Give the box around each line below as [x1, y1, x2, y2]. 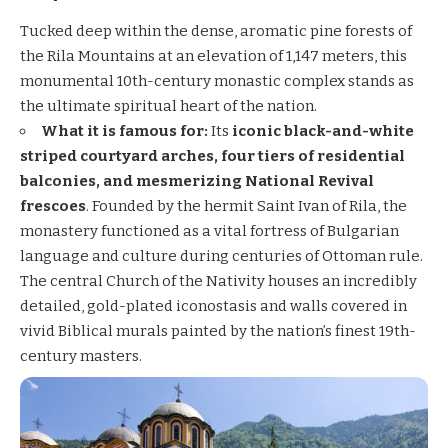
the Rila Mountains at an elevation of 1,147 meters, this [20, 46, 407, 65]
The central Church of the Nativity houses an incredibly [20, 271, 417, 290]
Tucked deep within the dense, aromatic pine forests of [20, 21, 412, 40]
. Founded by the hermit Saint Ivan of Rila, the [86, 196, 407, 215]
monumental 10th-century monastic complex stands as [20, 71, 414, 90]
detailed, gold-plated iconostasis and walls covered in [20, 296, 407, 315]
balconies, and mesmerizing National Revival [20, 171, 374, 190]
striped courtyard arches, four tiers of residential [20, 146, 405, 165]
